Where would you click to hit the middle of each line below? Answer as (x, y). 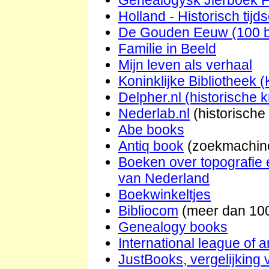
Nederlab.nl (154, 113)
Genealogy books (173, 227)
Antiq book (151, 146)
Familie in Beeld (167, 48)
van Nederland (164, 178)
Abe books (151, 129)
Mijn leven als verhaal (185, 65)
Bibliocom (148, 210)
